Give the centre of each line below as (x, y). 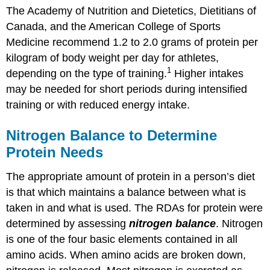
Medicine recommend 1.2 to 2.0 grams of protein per (132, 42)
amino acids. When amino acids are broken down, (126, 255)
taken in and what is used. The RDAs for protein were (135, 208)
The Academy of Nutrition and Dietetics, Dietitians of (131, 11)
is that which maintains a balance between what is (126, 192)
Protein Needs (55, 152)
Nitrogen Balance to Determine (112, 136)
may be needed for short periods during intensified (127, 89)
